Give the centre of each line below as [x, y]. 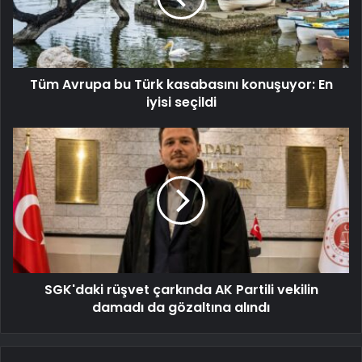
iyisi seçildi [181, 103]
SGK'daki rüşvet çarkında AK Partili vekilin [181, 290]
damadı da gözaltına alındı [181, 308]
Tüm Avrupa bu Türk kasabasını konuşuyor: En [181, 85]
